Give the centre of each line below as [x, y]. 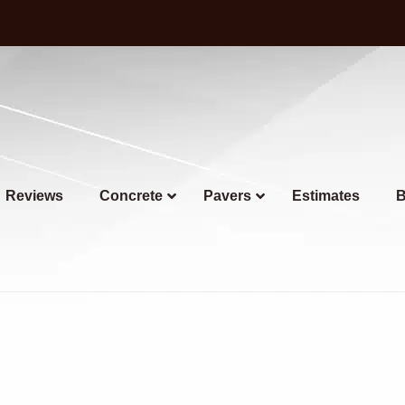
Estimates [326, 196]
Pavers [227, 196]
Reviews [34, 196]
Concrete [131, 196]
